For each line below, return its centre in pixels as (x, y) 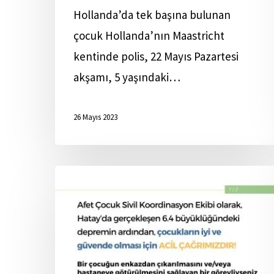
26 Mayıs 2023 (95, 117)
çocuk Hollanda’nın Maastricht (149, 35)
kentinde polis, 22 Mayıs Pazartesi (156, 56)
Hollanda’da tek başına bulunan (152, 15)
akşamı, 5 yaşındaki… (127, 77)
